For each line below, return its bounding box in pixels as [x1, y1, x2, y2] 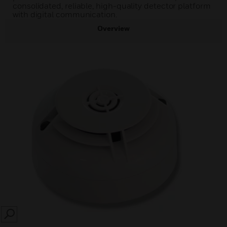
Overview [97, 24, 130, 32]
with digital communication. [13, 9, 117, 19]
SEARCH [8, 214, 31, 220]
